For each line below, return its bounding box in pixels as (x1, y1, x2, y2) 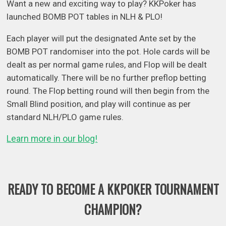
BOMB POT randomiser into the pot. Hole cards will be (7, 46, 210, 56)
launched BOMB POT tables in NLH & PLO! (7, 11, 165, 22)
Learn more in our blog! (7, 133, 98, 144)
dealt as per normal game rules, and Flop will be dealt (7, 59, 207, 70)
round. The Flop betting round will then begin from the (7, 85, 210, 96)
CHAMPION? (84, 200, 142, 218)
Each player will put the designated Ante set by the (7, 33, 196, 43)
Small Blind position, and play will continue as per (7, 98, 191, 109)
